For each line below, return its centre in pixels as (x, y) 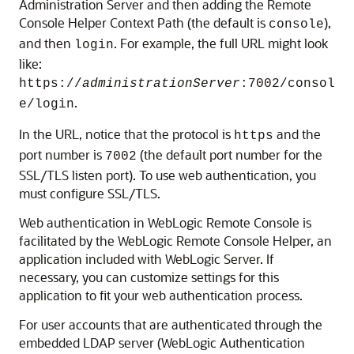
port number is (62, 154)
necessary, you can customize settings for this (149, 277)
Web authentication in (83, 222)
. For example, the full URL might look (221, 43)
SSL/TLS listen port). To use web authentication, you (168, 175)
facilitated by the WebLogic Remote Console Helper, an (175, 241)
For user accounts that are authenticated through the (171, 324)
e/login (47, 104)
